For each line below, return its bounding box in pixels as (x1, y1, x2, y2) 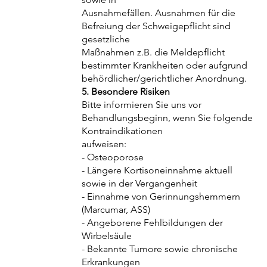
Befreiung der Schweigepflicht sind (82, 20, 231, 32)
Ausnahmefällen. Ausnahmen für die (82, 7, 236, 19)
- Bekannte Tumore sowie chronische (82, 243, 238, 255)
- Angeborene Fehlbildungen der (82, 217, 223, 229)
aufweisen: (82, 138, 127, 150)
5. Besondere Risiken (82, 86, 170, 98)
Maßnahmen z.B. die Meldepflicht (82, 46, 225, 58)
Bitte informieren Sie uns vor (82, 99, 202, 111)
